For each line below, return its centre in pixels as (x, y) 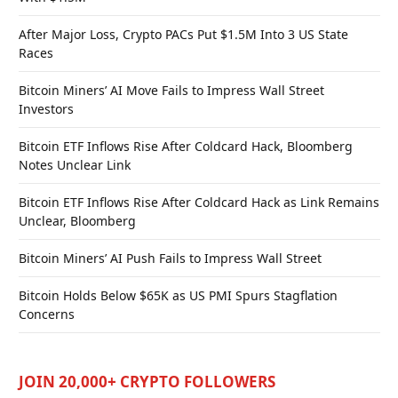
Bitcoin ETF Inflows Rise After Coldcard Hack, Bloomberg (186, 146)
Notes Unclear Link (75, 164)
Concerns (47, 314)
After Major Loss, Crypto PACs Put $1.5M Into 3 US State (183, 34)
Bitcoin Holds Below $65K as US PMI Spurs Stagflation (178, 295)
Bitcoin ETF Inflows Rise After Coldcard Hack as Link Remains (199, 202)
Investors (46, 108)
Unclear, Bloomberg (77, 220)
